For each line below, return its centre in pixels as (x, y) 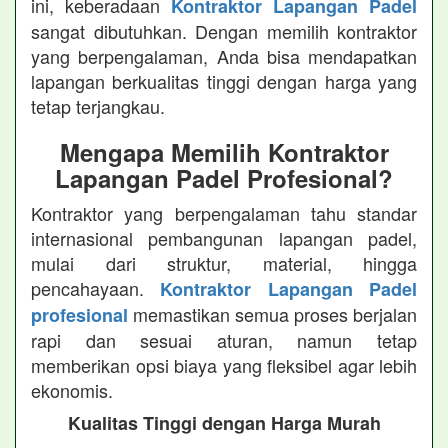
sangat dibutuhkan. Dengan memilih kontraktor (224, 31)
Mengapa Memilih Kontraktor (224, 152)
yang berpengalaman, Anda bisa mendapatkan (224, 56)
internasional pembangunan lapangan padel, (224, 238)
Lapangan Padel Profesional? (224, 178)
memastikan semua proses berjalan (272, 314)
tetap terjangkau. (98, 106)
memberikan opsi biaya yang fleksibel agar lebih (224, 365)
